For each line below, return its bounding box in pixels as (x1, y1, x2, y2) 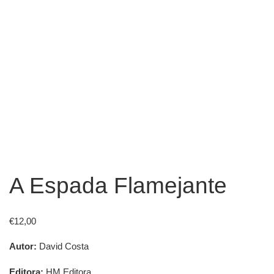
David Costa (37, 241, 89, 252)
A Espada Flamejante (9, 172, 227, 198)
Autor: (9, 241, 37, 252)
